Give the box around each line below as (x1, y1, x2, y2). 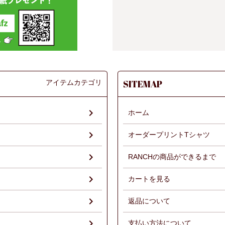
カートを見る (128, 174, 170, 183)
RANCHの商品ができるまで (128, 152, 216, 161)
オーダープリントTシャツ (128, 130, 210, 139)
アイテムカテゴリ (46, 77, 102, 87)
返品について (128, 196, 170, 205)
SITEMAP (123, 77, 162, 90)
